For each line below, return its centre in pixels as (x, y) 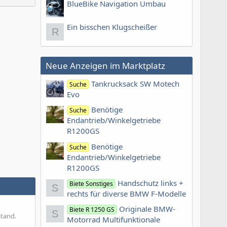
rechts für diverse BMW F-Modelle (126, 193)
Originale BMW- (147, 209)
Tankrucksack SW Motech (136, 83)
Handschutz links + (151, 183)
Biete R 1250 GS (92, 210)
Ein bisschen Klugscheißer (112, 27)
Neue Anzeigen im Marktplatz (105, 65)
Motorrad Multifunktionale (113, 220)
